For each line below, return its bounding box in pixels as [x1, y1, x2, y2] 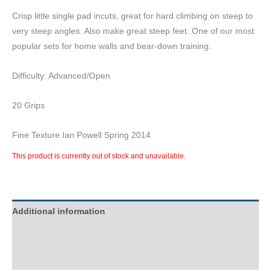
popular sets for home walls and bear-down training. [12, 42, 211, 51]
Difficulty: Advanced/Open [12, 71, 110, 81]
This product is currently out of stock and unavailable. [12, 151, 186, 160]
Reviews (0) [12, 253, 60, 263]
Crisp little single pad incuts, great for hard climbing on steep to [12, 11, 253, 21]
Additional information [12, 207, 105, 217]
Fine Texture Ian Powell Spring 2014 [12, 130, 151, 140]
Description [12, 230, 60, 240]
